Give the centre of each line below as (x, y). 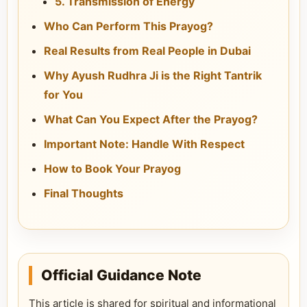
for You (63, 95)
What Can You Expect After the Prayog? (151, 119)
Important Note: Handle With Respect (144, 144)
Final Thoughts (84, 193)
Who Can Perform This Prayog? (128, 26)
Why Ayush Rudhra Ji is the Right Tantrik (153, 75)
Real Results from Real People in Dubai (147, 51)
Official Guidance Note (121, 275)
